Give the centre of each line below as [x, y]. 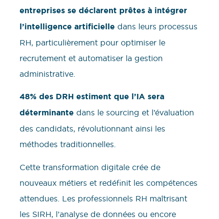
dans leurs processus [156, 26]
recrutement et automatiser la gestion [91, 58]
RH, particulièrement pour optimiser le [92, 42]
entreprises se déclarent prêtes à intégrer [103, 10]
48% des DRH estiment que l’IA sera [92, 97]
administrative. [47, 74]
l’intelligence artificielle [67, 26]
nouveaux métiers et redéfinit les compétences [109, 183]
